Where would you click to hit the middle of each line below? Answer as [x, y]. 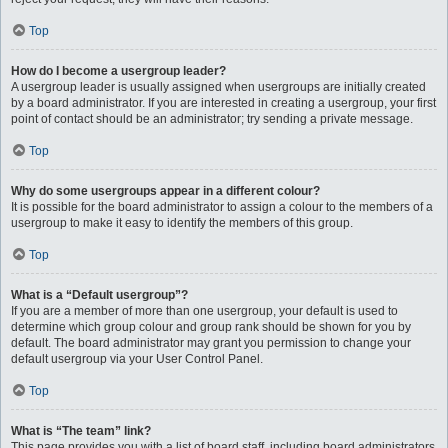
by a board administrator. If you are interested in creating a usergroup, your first [223, 103]
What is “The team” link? [81, 431]
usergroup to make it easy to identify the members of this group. [182, 223]
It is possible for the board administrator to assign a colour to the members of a [222, 207]
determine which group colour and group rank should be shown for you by [211, 327]
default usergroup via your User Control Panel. [137, 359]
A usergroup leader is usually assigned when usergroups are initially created [218, 87]
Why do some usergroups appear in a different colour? [165, 191]
